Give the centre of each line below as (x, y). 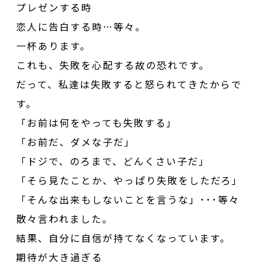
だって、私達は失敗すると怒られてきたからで (129, 84)
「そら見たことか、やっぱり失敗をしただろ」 (130, 180)
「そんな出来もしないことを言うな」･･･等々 (128, 199)
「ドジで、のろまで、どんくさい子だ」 (113, 161)
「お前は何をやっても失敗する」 (97, 122)
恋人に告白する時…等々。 (81, 26)
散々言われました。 (65, 218)
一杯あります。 (54, 45)
